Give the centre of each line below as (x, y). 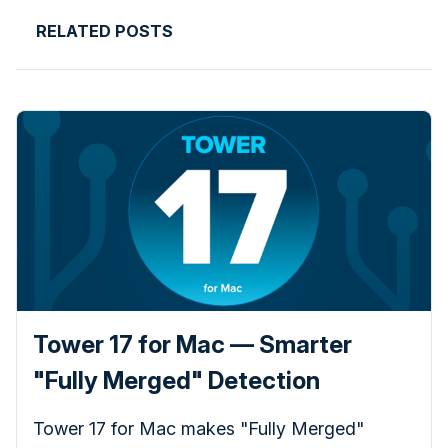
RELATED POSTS (104, 30)
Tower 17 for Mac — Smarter (192, 344)
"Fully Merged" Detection (176, 380)
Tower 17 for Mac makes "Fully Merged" (198, 428)
